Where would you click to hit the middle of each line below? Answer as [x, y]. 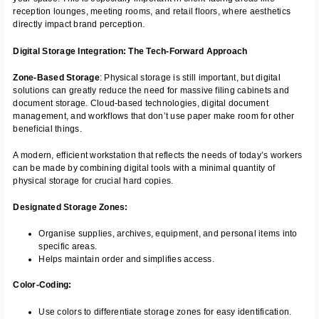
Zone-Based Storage [56, 77]
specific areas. [68, 247]
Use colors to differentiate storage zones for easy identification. [165, 312]
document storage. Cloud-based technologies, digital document [141, 103]
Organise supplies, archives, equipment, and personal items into [168, 234]
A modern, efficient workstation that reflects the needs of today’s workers [158, 156]
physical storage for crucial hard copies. [93, 181]
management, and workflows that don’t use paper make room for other [154, 116]
